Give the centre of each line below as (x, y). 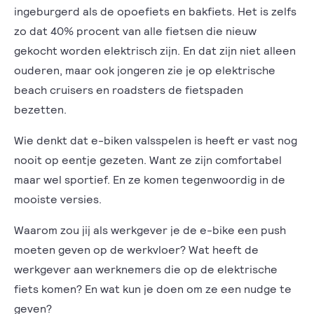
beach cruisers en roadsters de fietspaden (129, 89)
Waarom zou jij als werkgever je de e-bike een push (150, 230)
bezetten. (42, 109)
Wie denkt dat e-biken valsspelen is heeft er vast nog (156, 140)
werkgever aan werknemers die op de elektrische (146, 269)
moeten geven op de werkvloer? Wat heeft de (136, 249)
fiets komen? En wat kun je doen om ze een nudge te (153, 288)
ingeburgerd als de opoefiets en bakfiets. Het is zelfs (155, 11)
